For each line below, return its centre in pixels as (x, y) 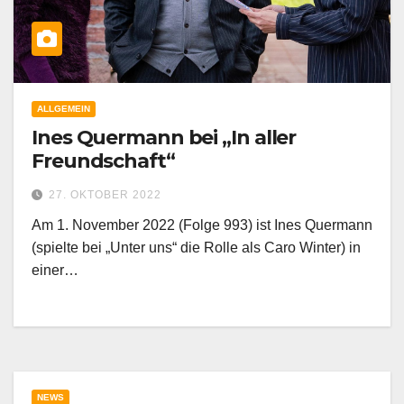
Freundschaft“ (103, 161)
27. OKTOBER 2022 (105, 195)
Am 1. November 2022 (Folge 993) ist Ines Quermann (202, 225)
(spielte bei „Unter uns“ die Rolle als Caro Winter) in (196, 248)
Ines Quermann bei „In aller (164, 138)
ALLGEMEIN (64, 109)
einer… (55, 271)
